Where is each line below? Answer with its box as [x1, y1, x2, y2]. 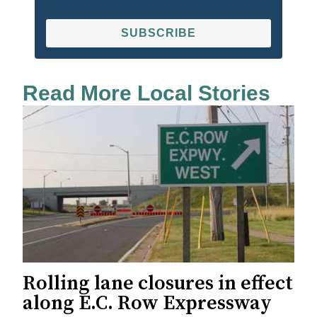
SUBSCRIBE [121, 27, 196, 40]
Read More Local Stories [23, 81, 270, 105]
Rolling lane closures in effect [23, 271, 293, 296]
